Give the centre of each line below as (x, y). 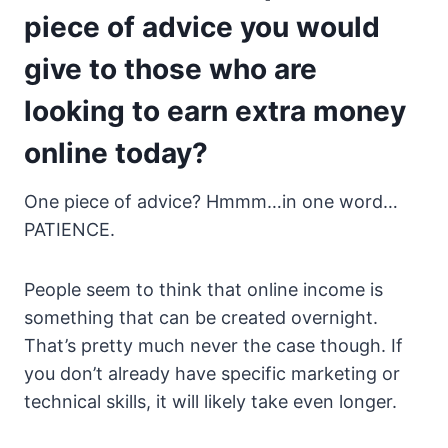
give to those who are (170, 69)
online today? (116, 153)
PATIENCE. (69, 230)
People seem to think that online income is (203, 290)
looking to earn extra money (215, 111)
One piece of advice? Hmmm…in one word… (211, 202)
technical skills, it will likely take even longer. (210, 402)
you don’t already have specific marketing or (212, 374)
